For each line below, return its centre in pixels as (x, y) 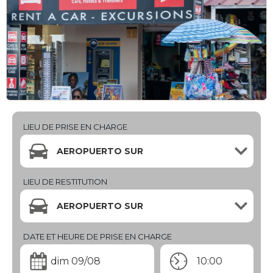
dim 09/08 (75, 261)
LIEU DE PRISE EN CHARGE (75, 126)
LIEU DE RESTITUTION (65, 181)
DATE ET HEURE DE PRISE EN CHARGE (97, 237)
